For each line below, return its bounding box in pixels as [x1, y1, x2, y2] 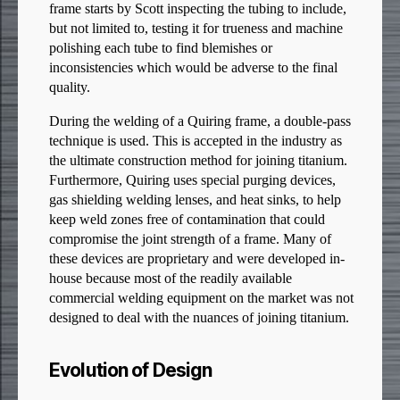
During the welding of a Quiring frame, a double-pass [49, 112, 351, 131]
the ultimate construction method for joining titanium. [49, 152, 347, 171]
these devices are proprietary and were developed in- [49, 250, 345, 269]
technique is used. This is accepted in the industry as [49, 132, 342, 151]
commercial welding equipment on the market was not [49, 289, 354, 308]
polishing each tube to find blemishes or [49, 39, 272, 58]
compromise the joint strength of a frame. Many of [49, 230, 331, 249]
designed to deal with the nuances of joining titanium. [49, 309, 349, 328]
